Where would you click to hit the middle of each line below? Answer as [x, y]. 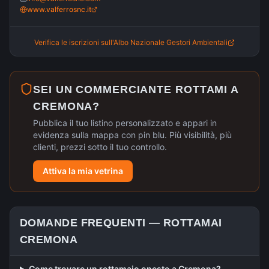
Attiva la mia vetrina [83, 171]
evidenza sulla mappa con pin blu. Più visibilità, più [132, 135]
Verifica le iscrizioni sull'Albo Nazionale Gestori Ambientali [131, 42]
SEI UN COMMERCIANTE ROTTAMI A [136, 89]
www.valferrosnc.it [59, 9]
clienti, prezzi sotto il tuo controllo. [100, 147]
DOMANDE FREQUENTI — [92, 223]
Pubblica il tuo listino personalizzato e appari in [125, 123]
